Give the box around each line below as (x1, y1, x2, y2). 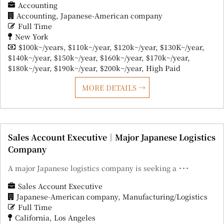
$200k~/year (100, 63, 141, 73)
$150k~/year (54, 52, 95, 63)
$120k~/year (114, 42, 155, 52)
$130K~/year (160, 42, 202, 52)
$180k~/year (8, 63, 49, 73)
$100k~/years (18, 42, 63, 52)
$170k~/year (146, 52, 187, 63)
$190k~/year (54, 63, 95, 73)
